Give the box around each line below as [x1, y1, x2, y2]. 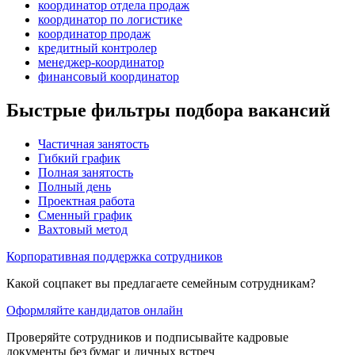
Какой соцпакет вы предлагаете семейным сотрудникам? [6, 276, 315, 290]
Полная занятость [38, 165, 133, 179]
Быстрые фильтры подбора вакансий [6, 99, 330, 120]
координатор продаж [38, 26, 151, 40]
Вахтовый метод [38, 222, 128, 236]
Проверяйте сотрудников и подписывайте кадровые [6, 330, 288, 344]
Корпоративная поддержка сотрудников [6, 249, 223, 263]
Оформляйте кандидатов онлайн [6, 303, 183, 317]
